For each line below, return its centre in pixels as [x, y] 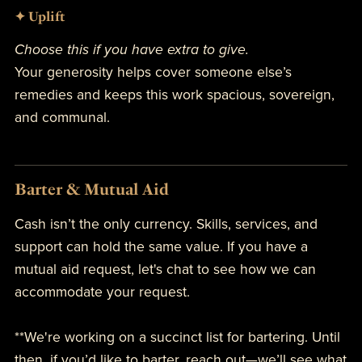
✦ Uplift [39, 16]
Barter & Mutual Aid [91, 189]
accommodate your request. [102, 292]
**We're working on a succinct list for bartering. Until [177, 337]
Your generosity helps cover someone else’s [153, 72]
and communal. [62, 117]
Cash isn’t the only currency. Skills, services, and [166, 224]
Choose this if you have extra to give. [131, 49]
